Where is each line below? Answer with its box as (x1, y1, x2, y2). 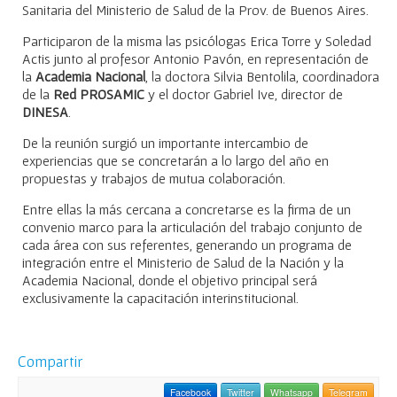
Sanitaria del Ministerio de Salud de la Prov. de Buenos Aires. (22, 2, 369, 19)
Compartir (18, 352, 83, 371)
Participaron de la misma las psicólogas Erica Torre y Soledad (22, 33, 371, 50)
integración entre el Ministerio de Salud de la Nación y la (22, 254, 344, 271)
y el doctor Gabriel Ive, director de (144, 86, 343, 103)
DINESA (22, 104, 68, 121)
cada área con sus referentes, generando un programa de (22, 237, 352, 253)
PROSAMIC (80, 86, 144, 103)
